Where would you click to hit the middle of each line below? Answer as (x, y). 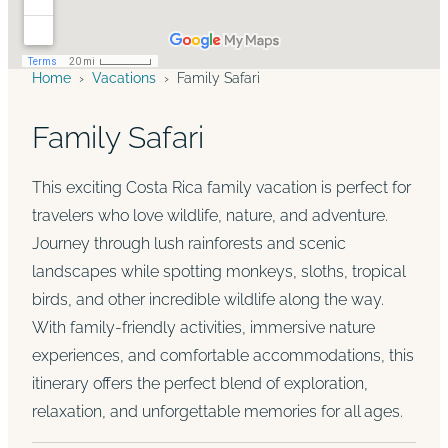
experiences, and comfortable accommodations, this (223, 355)
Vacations (124, 78)
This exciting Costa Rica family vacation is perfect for (221, 187)
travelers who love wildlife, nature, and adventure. (210, 215)
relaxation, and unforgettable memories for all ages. (217, 411)
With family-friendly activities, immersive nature (203, 327)
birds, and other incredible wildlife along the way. (208, 299)
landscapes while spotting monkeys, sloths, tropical (218, 271)
